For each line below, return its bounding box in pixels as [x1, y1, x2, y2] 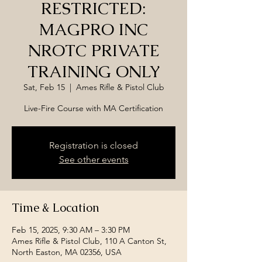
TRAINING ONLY [27, 61, 160, 82]
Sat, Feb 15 [23, 82, 65, 92]
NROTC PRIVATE [27, 40, 160, 61]
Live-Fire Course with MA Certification [24, 103, 163, 113]
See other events [58, 154, 129, 165]
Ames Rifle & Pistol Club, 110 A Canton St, [12, 236, 167, 246]
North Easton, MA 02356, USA [12, 247, 122, 257]
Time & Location [12, 200, 99, 215]
